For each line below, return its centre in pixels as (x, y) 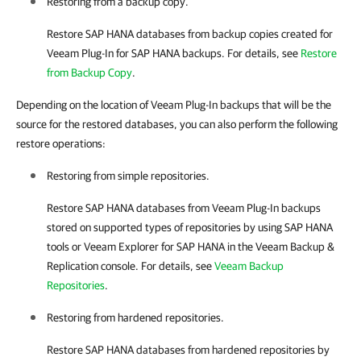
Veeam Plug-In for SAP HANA (113, 53)
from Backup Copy (89, 73)
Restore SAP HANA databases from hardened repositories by (188, 350)
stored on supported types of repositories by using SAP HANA (190, 227)
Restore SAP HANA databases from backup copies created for (190, 34)
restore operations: (61, 143)
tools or (65, 247)
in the (240, 247)
